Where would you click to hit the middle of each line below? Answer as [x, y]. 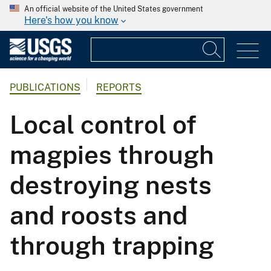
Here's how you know [71, 20]
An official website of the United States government [114, 9]
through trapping [112, 246]
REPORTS [119, 88]
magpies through [112, 155]
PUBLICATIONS [45, 88]
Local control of [103, 125]
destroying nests [111, 185]
